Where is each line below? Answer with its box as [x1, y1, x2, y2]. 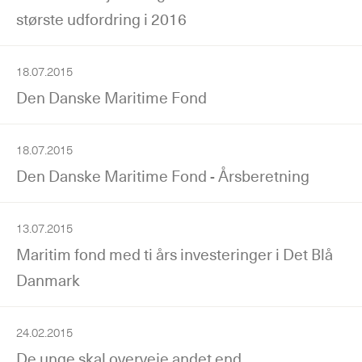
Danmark [16, 270, 80, 290]
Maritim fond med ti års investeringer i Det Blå [16, 244, 333, 264]
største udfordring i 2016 [16, 9, 187, 29]
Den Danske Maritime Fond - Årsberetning [16, 166, 309, 186]
